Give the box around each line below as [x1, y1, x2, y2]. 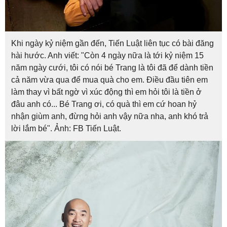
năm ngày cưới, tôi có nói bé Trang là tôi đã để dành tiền [11, 63, 213, 72]
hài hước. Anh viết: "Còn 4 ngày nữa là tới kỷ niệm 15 [11, 51, 204, 60]
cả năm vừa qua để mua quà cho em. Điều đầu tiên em [11, 75, 208, 84]
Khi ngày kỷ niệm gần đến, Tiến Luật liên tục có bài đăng [11, 39, 214, 48]
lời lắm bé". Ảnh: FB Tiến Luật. [11, 124, 121, 133]
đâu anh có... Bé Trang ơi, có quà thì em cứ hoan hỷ [11, 99, 197, 108]
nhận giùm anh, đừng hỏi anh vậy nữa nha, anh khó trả [11, 111, 208, 121]
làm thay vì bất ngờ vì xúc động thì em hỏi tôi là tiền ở [11, 87, 202, 96]
